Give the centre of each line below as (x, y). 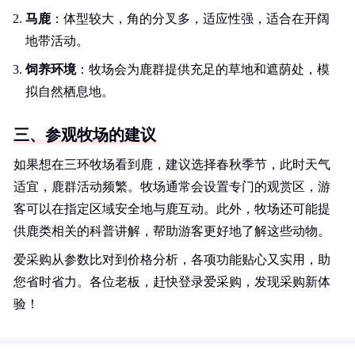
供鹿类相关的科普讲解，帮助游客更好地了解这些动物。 (172, 231)
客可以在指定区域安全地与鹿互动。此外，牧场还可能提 (172, 209)
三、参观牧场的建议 (85, 135)
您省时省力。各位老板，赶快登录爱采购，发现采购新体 (172, 282)
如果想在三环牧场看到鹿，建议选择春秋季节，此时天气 (172, 164)
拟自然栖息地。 (70, 92)
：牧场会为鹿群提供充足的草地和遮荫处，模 (203, 69)
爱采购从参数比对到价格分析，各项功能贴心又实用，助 (172, 260)
